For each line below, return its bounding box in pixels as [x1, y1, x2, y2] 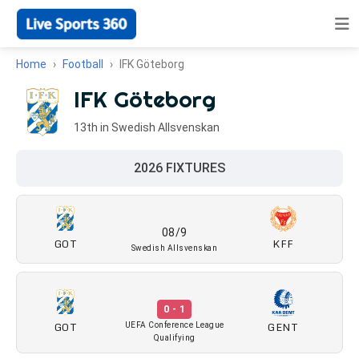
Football [63, 58, 103, 71]
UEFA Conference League [124, 321, 224, 329]
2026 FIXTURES [134, 160, 225, 175]
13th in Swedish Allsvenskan [74, 121, 220, 134]
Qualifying [153, 333, 196, 342]
